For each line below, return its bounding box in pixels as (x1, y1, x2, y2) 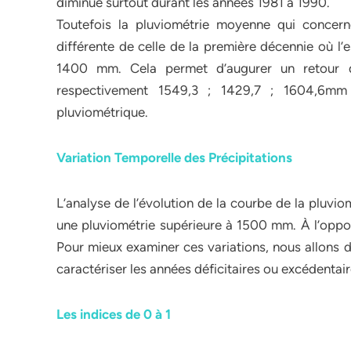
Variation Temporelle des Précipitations (56, 150, 292, 165)
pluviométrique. (56, 104, 148, 120)
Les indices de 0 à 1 (56, 306, 171, 322)
